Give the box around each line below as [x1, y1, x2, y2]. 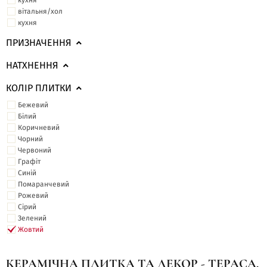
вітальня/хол [18, 8, 63, 15]
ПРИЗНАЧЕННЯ [6, 38, 72, 48]
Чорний [18, 135, 43, 142]
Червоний [18, 147, 51, 154]
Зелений [18, 215, 46, 222]
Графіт [18, 158, 41, 165]
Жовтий [18, 226, 44, 233]
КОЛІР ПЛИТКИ [6, 83, 72, 93]
